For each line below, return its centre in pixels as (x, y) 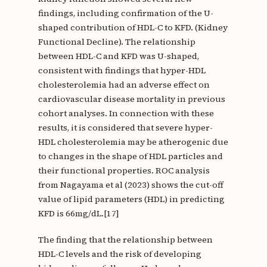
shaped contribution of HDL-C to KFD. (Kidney (133, 28)
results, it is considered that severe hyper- (125, 128)
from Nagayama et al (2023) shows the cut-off (131, 185)
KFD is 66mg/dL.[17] (78, 214)
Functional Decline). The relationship (117, 42)
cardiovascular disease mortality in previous (131, 99)
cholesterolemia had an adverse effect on (124, 85)
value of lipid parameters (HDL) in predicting (131, 199)
